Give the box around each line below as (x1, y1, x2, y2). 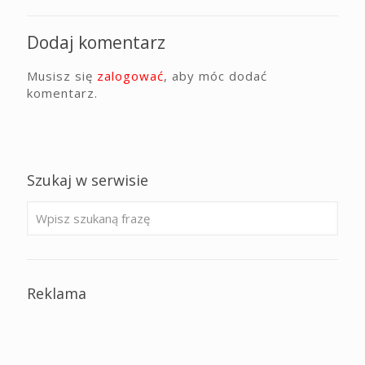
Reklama (27, 284, 86, 303)
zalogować (97, 68, 164, 84)
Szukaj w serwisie (27, 170, 148, 190)
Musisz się (27, 68, 97, 84)
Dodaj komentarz (27, 31, 165, 54)
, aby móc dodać (164, 68, 267, 84)
